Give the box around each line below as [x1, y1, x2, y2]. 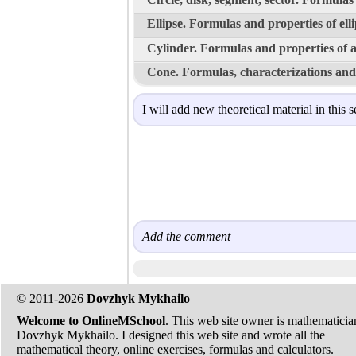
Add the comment [142, 230, 230, 244]
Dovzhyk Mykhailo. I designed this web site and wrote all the [17, 328, 325, 342]
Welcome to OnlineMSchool [17, 314, 165, 327]
